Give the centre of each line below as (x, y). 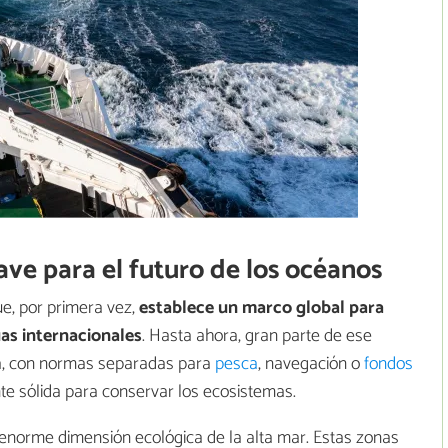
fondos (388, 363)
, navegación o (311, 363)
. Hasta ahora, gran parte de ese (257, 335)
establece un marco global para (261, 307)
